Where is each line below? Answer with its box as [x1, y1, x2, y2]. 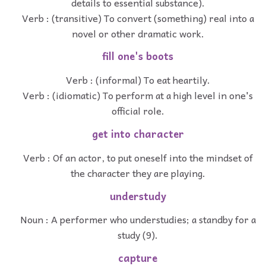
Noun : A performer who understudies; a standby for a [20, 211, 256, 227]
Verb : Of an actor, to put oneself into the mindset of [23, 149, 253, 165]
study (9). [118, 227, 158, 243]
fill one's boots [102, 48, 173, 65]
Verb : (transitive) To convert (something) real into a [21, 9, 254, 26]
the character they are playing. [70, 164, 205, 180]
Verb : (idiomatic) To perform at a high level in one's [23, 87, 253, 103]
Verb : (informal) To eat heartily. [65, 72, 210, 88]
